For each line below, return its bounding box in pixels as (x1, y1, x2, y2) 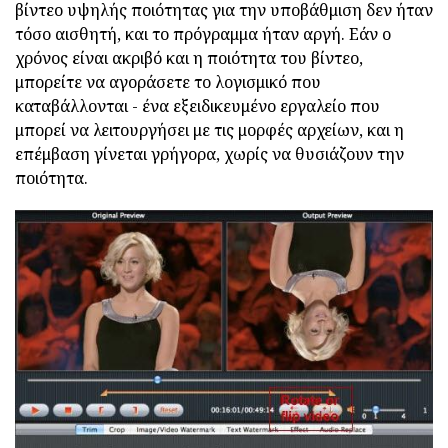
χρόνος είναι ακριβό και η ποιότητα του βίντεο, (15, 46, 363, 69)
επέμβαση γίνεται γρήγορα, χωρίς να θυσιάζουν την (15, 142, 404, 165)
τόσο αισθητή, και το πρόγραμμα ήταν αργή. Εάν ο (15, 22, 391, 45)
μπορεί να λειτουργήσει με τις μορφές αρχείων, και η (15, 118, 404, 141)
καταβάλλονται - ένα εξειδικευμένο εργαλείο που (15, 94, 380, 117)
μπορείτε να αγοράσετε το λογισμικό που (15, 70, 321, 93)
